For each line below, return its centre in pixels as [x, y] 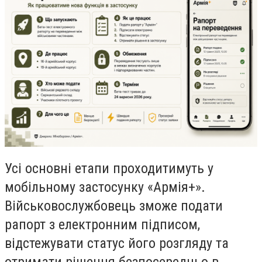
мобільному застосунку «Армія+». [105, 187]
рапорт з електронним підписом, [102, 225]
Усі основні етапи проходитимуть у [109, 169]
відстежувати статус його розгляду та [117, 244]
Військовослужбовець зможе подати [114, 206]
